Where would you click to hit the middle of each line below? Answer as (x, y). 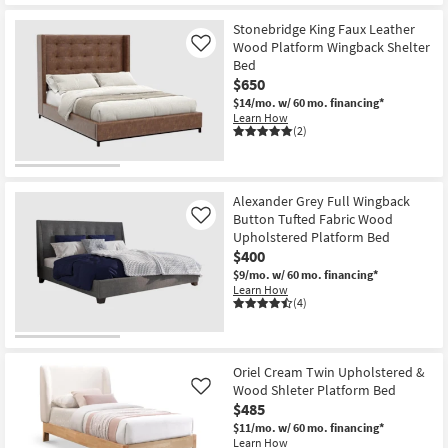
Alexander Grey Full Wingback (321, 200)
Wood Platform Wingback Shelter (331, 47)
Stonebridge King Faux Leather (324, 29)
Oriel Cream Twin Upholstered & (329, 372)
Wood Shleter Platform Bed (314, 390)
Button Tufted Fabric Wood (313, 218)
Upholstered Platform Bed (311, 236)
